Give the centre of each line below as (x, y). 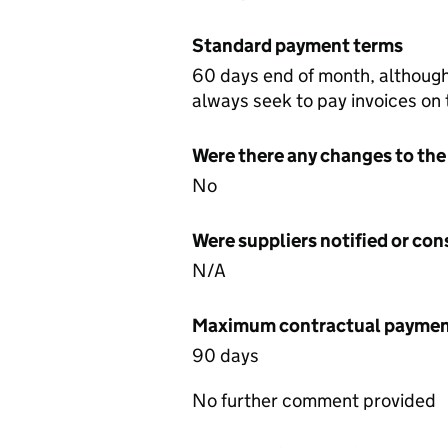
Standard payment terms (297, 45)
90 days (225, 355)
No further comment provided (314, 400)
